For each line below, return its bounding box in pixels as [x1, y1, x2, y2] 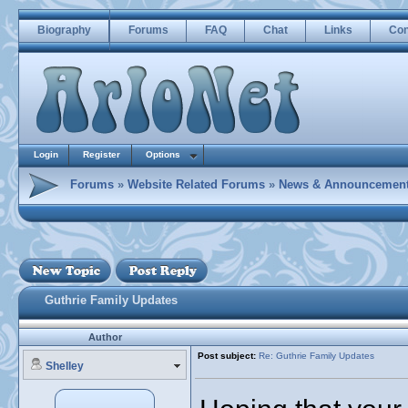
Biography [37, 24, 91, 36]
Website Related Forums [127, 178, 265, 191]
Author [88, 331, 122, 342]
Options [146, 149, 180, 159]
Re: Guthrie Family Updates [259, 351, 374, 361]
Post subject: [198, 351, 256, 361]
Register [83, 149, 120, 159]
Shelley [46, 360, 84, 372]
